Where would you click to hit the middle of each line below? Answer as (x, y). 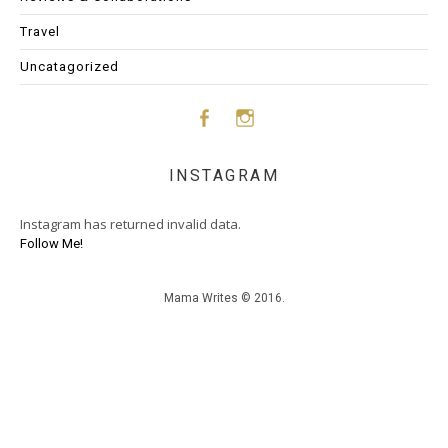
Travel (40, 32)
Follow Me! (51, 244)
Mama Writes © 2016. (224, 298)
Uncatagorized (69, 67)
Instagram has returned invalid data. (130, 224)
